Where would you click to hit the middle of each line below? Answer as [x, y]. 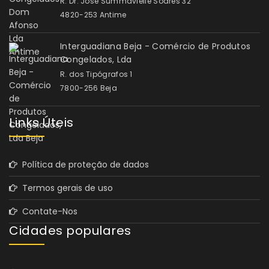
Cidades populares [70, 231]
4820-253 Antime [93, 15]
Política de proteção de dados [83, 165]
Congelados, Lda [96, 60]
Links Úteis [41, 123]
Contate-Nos [47, 212]
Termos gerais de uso [65, 188]
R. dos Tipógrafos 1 [96, 74]
